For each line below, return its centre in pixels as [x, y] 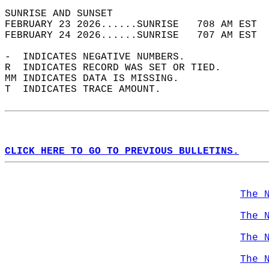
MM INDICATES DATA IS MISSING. [98, 79]
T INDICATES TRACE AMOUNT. [89, 89]
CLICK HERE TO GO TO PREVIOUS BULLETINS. [122, 151]
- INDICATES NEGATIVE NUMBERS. [101, 57]
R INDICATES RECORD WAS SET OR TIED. [119, 68]
